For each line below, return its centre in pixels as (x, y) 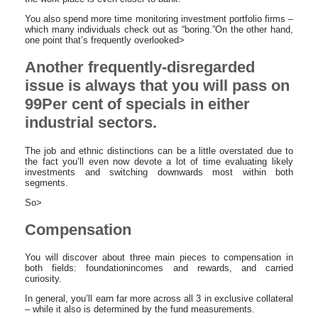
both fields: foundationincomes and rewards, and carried (159, 268)
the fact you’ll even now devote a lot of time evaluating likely (159, 161)
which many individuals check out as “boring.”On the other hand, (159, 29)
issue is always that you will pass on (157, 86)
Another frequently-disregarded (140, 67)
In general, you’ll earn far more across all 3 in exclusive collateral (159, 298)
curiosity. (43, 279)
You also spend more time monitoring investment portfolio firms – (159, 19)
